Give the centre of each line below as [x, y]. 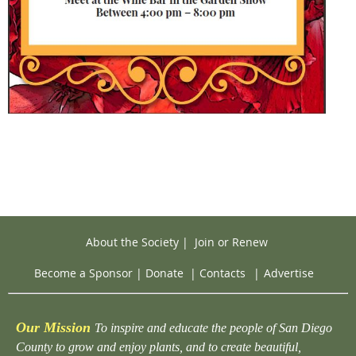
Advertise [289, 273]
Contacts [222, 273]
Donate [164, 273]
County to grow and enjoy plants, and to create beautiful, [159, 346]
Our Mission [53, 327]
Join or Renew [231, 242]
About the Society [132, 242]
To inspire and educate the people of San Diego [213, 327]
